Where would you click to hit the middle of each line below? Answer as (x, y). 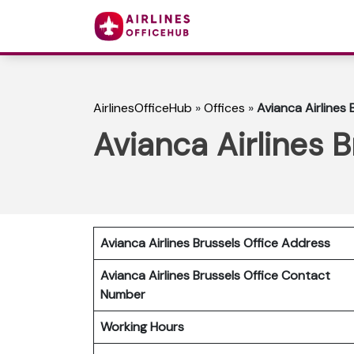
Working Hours (142, 326)
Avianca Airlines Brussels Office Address (215, 243)
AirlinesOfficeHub (143, 108)
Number (126, 294)
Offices (224, 108)
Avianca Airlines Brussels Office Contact (215, 275)
